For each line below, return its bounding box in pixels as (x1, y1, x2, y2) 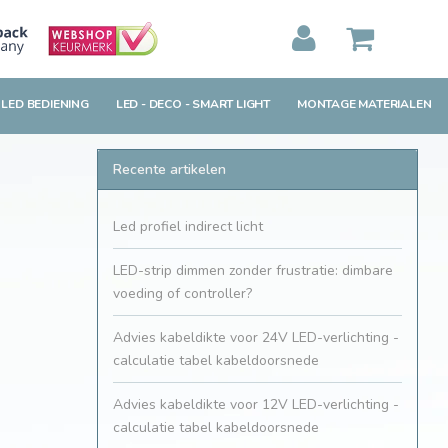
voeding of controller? (113, 284, 252, 304)
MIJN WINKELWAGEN (110, 84, 233, 101)
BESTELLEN (254, 107, 326, 126)
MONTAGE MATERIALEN (297, 96, 432, 113)
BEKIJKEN (130, 107, 193, 126)
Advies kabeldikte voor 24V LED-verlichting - (113, 328, 399, 348)
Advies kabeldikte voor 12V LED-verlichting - (113, 395, 399, 415)
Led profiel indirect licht (113, 217, 263, 237)
